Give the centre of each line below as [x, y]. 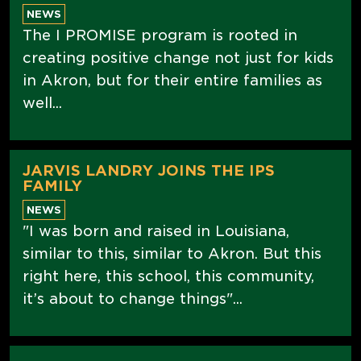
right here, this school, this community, [168, 276]
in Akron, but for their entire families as [172, 80]
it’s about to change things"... [133, 298]
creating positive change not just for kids [178, 57]
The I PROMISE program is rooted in [160, 35]
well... [42, 102]
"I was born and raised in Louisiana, [156, 230]
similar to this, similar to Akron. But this [172, 253]
